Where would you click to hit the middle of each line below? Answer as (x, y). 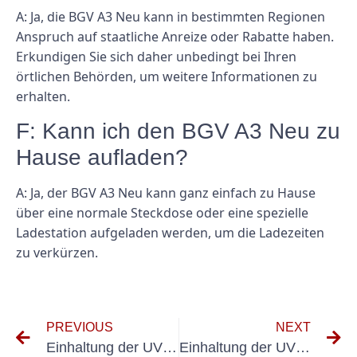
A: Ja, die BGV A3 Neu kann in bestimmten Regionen (171, 16)
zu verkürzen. (57, 253)
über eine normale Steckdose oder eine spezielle (162, 213)
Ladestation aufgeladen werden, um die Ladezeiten (170, 233)
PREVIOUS (80, 328)
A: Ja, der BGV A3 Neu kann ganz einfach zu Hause (166, 193)
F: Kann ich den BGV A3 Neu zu (178, 131)
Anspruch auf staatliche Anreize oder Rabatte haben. (175, 36)
